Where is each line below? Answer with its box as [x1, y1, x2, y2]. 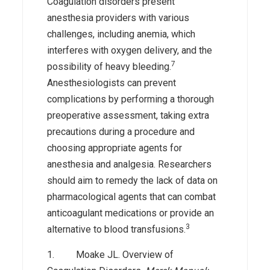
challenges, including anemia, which [47, 28, 196, 40]
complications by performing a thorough [47, 93, 215, 105]
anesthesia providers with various [47, 11, 190, 24]
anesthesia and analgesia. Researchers [47, 158, 212, 170]
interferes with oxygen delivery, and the [47, 44, 213, 56]
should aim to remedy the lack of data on [47, 174, 218, 186]
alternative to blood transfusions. [47, 223, 186, 235]
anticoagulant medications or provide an [47, 207, 215, 219]
